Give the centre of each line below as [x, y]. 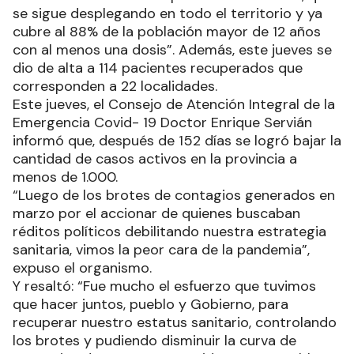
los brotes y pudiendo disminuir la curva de [154, 340]
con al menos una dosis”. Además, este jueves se [172, 49]
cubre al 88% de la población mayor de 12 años [167, 31]
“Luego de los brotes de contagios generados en [174, 195]
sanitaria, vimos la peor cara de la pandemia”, [161, 249]
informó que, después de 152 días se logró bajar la [177, 140]
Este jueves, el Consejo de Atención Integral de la [174, 104]
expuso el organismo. [82, 267]
